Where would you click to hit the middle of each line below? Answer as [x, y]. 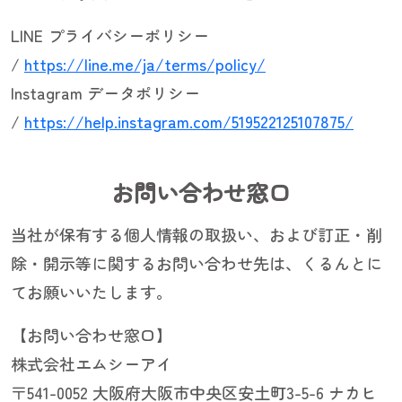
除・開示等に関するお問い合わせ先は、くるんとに [197, 263]
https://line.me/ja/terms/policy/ [145, 64]
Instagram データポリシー [105, 93]
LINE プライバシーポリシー [110, 35]
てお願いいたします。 [92, 292]
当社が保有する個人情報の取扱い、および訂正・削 [197, 235]
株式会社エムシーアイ [92, 364]
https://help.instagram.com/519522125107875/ [189, 122]
